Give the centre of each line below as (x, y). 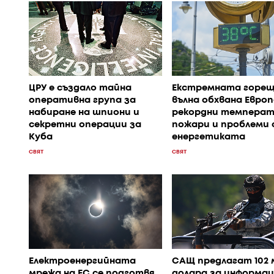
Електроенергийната (82, 261)
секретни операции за (85, 124)
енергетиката (208, 137)
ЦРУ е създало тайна (80, 88)
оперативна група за (82, 100)
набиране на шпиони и (84, 112)
